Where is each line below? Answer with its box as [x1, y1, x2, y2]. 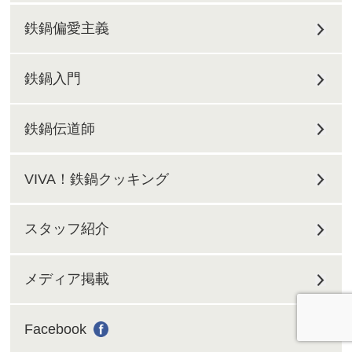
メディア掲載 [24, 271, 110, 288]
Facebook [24, 321, 87, 338]
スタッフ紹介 [24, 221, 110, 237]
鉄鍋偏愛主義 [24, 20, 110, 37]
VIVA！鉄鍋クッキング [24, 170, 170, 187]
